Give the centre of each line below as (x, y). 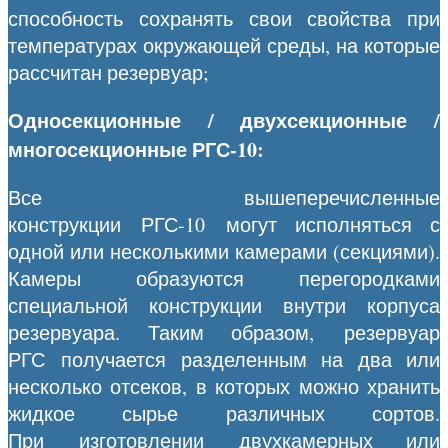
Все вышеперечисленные (224, 197)
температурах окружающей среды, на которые (224, 45)
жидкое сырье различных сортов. (224, 413)
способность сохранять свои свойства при (224, 18)
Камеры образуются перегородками (224, 278)
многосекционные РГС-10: (136, 149)
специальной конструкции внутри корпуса (224, 305)
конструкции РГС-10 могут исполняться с (224, 224)
